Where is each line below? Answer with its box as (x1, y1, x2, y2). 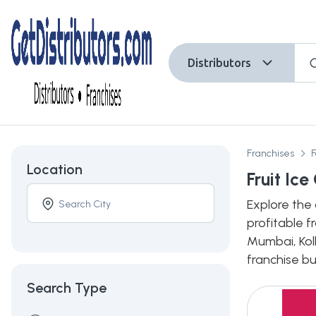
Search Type (27, 279, 107, 296)
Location (27, 161, 83, 178)
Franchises (247, 147, 294, 159)
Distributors (187, 56, 251, 69)
